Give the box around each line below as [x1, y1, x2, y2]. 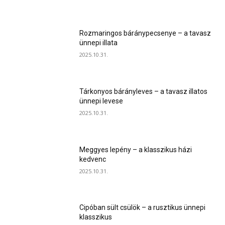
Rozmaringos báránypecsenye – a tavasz [79, 29, 211, 38]
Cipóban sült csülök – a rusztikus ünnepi [79, 203, 206, 212]
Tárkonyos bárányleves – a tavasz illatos [79, 87, 208, 96]
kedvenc [79, 155, 106, 163]
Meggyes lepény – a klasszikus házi [79, 145, 192, 154]
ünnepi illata [79, 39, 118, 47]
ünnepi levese [79, 97, 124, 105]
